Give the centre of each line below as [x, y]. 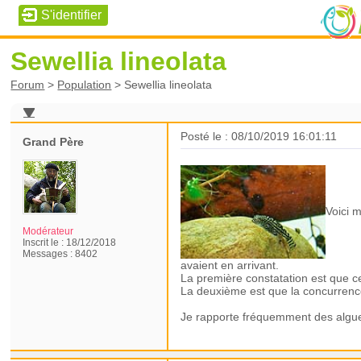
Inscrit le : [45, 243]
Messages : [49, 254]
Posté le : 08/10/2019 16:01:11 [259, 136]
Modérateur [48, 231]
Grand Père [54, 142]
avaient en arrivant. [232, 265]
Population [85, 85]
